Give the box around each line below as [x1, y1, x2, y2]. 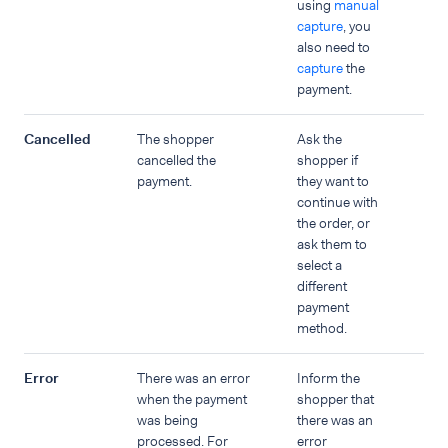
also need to [297, 38, 370, 56]
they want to [297, 172, 369, 190]
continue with [297, 193, 378, 211]
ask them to [297, 235, 367, 253]
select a [297, 256, 342, 274]
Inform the [297, 369, 360, 387]
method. [297, 319, 347, 337]
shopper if [297, 151, 358, 169]
